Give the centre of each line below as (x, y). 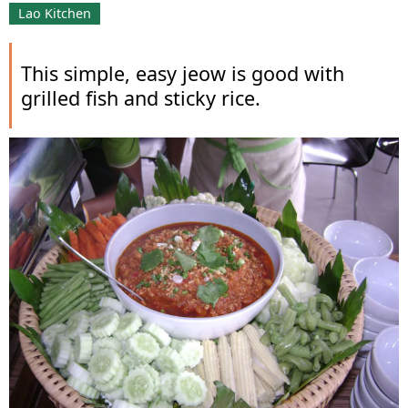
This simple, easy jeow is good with (183, 74)
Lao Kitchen (55, 14)
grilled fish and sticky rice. (141, 98)
